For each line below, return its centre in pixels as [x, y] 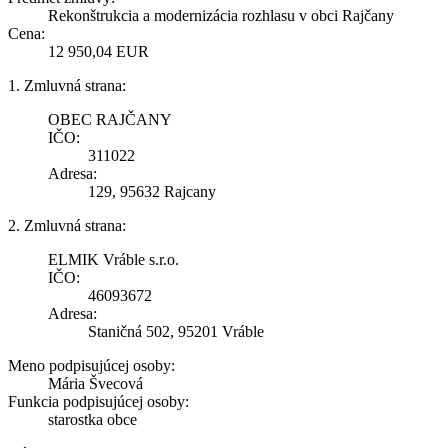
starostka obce [92, 419]
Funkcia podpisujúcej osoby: [98, 401]
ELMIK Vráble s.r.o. [113, 259]
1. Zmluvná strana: [67, 85]
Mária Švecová [95, 383]
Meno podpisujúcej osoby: [91, 365]
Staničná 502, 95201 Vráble [176, 331]
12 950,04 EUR [98, 51]
